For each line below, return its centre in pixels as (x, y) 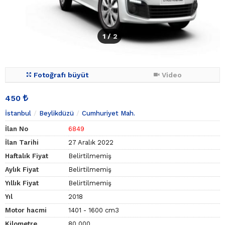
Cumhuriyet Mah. (108, 114)
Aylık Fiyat (22, 170)
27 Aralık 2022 (91, 143)
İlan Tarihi (22, 143)
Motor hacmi (26, 210)
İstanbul (18, 114)
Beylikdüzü (57, 114)
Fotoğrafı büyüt (61, 75)
